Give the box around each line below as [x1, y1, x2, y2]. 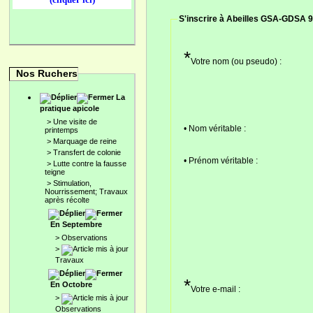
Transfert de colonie [53, 148, 121, 156]
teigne [45, 168, 65, 176]
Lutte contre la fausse [53, 159, 126, 168]
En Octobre [50, 280, 92, 289]
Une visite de [53, 117, 97, 126]
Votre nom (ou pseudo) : [190, 57, 282, 67]
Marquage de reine [53, 137, 117, 145]
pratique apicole [40, 104, 99, 112]
